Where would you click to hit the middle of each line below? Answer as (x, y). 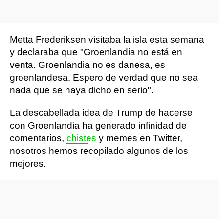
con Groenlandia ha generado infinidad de (98, 125)
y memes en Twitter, (139, 138)
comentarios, (38, 138)
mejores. (28, 164)
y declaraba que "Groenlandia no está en (96, 52)
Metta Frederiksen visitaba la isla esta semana (107, 39)
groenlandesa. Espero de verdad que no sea (104, 77)
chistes (81, 138)
